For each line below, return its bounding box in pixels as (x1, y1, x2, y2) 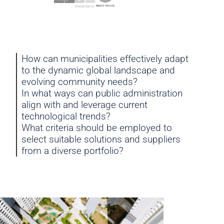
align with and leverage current (21, 98, 147, 110)
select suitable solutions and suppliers (21, 133, 180, 145)
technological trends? (21, 110, 110, 122)
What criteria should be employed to (21, 121, 172, 133)
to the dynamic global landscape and (21, 64, 175, 76)
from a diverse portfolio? (21, 144, 123, 156)
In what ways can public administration (21, 87, 182, 99)
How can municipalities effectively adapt (21, 52, 188, 64)
